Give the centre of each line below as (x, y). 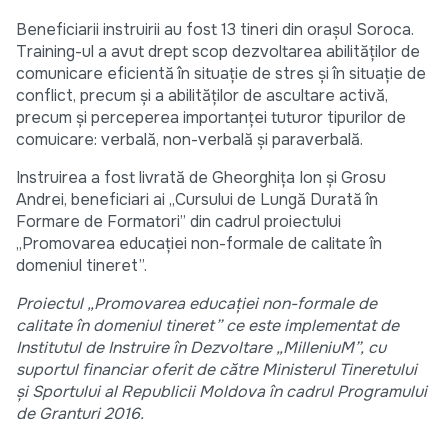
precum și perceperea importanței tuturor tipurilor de (211, 118)
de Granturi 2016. (82, 414)
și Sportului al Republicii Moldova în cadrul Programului (221, 392)
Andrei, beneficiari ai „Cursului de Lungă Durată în (197, 200)
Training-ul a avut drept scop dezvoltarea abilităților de (218, 52)
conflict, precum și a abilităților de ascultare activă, (202, 96)
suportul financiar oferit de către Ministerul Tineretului (216, 370)
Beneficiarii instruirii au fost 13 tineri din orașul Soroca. (215, 30)
